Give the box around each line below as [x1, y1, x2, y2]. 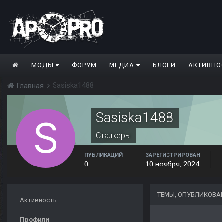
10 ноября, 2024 [145, 160, 199, 169]
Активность [20, 196, 56, 204]
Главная [14, 81, 46, 91]
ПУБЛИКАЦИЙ [84, 152, 123, 159]
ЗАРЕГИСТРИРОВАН [145, 152, 200, 159]
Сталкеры [96, 131, 131, 141]
